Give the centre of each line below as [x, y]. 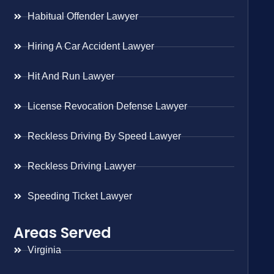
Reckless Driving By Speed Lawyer [104, 136]
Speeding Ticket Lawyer [80, 196]
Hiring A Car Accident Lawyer [91, 46]
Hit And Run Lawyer [71, 76]
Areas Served [63, 233]
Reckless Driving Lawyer [81, 166]
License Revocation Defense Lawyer [107, 106]
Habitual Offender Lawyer [83, 17]
